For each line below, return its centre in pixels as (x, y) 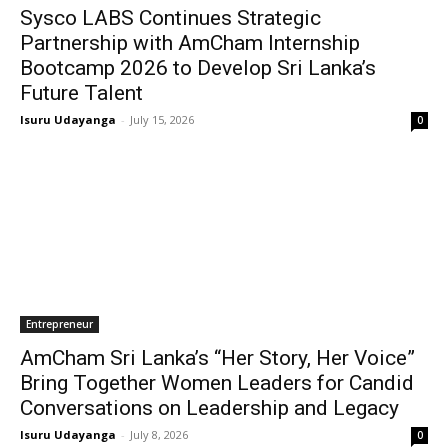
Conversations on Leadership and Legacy (209, 408)
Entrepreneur (59, 324)
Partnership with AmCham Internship (190, 43)
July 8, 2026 (159, 434)
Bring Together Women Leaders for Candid (217, 383)
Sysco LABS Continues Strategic (170, 18)
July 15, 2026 (162, 119)
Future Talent (81, 93)
